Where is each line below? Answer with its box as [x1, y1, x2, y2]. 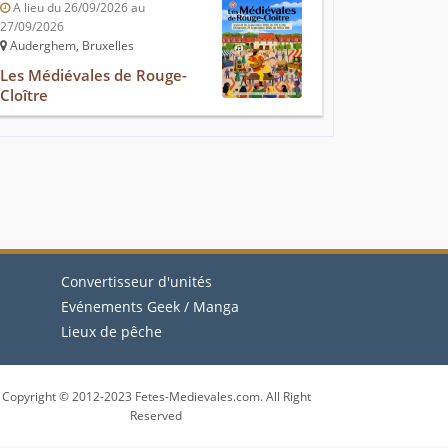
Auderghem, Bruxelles [7, 37, 134, 55]
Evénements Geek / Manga [61, 297, 239, 317]
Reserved [130, 407, 182, 425]
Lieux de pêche [61, 322, 162, 342]
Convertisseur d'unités [61, 272, 212, 292]
